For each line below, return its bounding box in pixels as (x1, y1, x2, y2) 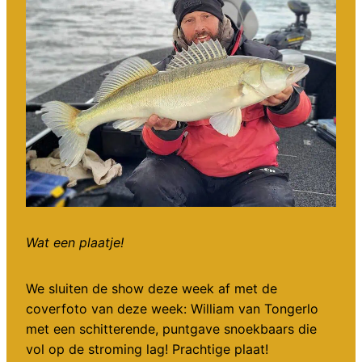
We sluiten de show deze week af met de (26, 280, 277, 297)
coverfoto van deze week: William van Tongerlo (26, 301, 318, 318)
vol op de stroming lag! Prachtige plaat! (26, 341, 268, 358)
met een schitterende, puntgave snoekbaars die (26, 321, 317, 338)
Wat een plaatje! (26, 234, 124, 251)
